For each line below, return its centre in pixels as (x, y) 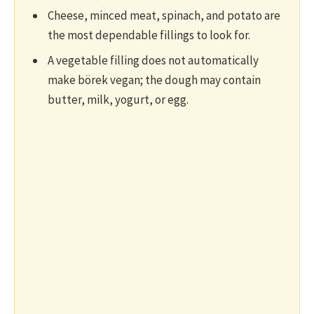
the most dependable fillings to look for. (149, 35)
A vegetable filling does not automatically (153, 60)
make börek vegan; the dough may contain (154, 80)
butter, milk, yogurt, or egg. (118, 100)
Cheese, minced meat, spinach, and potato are (164, 15)
